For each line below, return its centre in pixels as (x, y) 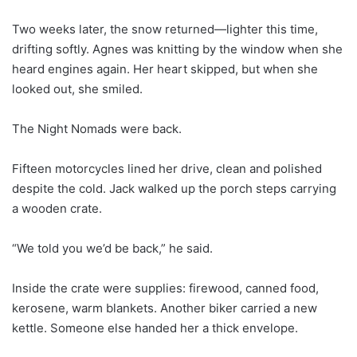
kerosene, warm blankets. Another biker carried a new (165, 308)
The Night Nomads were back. (97, 128)
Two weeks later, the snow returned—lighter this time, (165, 29)
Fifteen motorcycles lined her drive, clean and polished (167, 168)
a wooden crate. (57, 208)
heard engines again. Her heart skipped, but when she (165, 69)
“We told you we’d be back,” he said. (112, 248)
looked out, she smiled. (77, 88)
